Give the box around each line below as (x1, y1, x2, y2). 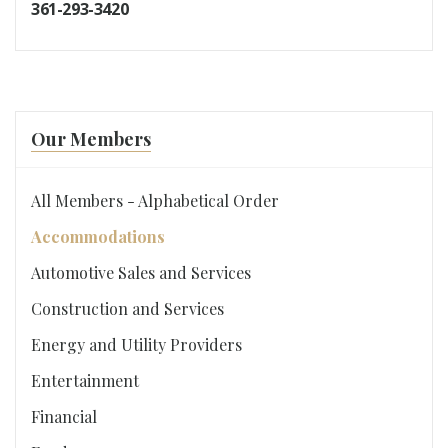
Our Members (31, 127, 151, 151)
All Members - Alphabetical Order (31, 190, 279, 211)
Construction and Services (31, 298, 224, 319)
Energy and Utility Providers (31, 334, 242, 355)
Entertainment (31, 370, 139, 391)
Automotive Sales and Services (31, 262, 251, 283)
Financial (31, 406, 97, 427)
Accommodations (31, 226, 165, 247)
